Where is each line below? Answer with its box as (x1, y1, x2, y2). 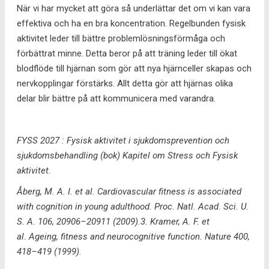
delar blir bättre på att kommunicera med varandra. (17, 92, 216, 104)
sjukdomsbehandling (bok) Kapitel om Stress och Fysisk (17, 150, 238, 161)
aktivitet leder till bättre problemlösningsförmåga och (17, 32, 225, 44)
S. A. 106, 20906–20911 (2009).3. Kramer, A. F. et (17, 216, 210, 227)
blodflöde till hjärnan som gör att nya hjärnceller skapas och (17, 62, 252, 74)
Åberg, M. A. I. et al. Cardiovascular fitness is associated (17, 186, 241, 197)
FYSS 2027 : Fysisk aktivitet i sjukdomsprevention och (17, 134, 229, 146)
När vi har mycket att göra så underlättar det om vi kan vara (17, 2, 250, 14)
